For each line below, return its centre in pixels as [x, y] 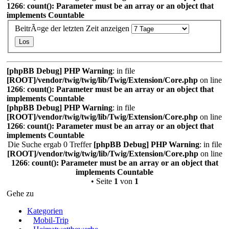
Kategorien [45, 211]
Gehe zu [20, 193]
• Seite [102, 181]
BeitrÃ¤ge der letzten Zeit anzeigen [73, 28]
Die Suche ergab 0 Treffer [50, 144]
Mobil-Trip [51, 220]
